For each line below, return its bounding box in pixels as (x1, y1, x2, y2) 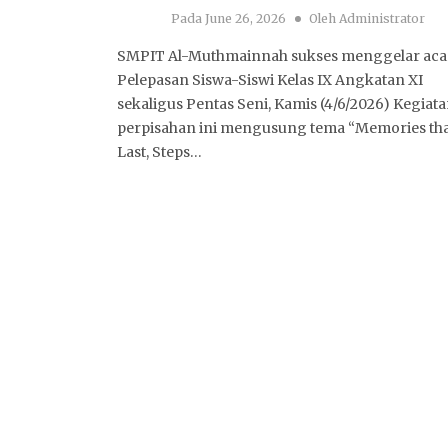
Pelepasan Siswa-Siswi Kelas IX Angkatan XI (117, 71, 423, 90)
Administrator (338, 11, 425, 27)
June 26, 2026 (201, 11, 286, 27)
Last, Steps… (117, 143, 202, 162)
